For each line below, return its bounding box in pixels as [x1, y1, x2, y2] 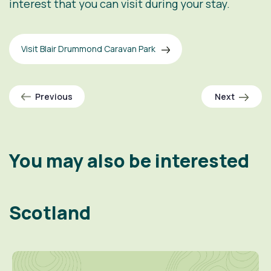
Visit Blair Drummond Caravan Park [21, 43, 155, 55]
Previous [35, 91, 73, 103]
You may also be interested [9, 148, 249, 174]
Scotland [9, 200, 91, 226]
